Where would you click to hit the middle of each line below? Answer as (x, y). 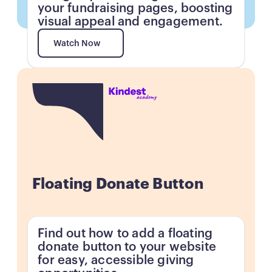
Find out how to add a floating (125, 233)
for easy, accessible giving (116, 260)
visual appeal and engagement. (131, 22)
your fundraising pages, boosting (135, 8)
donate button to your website (127, 247)
